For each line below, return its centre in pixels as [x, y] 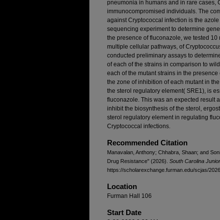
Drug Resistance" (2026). [138, 161]
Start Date [124, 212]
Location [122, 186]
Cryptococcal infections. [139, 126]
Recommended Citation [147, 143]
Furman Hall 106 [129, 196]
